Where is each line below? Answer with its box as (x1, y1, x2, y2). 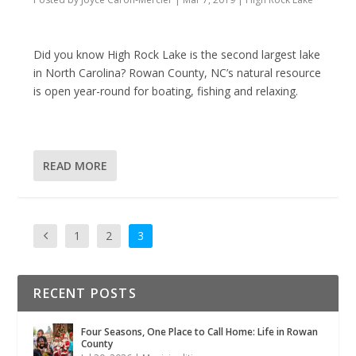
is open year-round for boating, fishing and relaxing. (33, 83, 302, 99)
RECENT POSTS (33, 284, 137, 302)
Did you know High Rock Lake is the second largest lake (33, 47, 321, 63)
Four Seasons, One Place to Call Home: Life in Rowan (81, 324, 319, 339)
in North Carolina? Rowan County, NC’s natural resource (33, 65, 322, 81)
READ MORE (43, 157, 108, 173)
